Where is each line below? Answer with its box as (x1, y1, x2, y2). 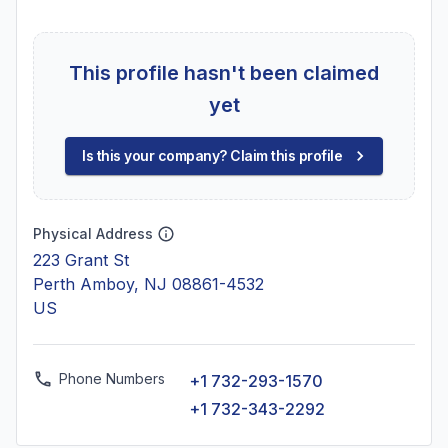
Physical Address (33, 225, 153, 242)
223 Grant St (33, 250, 129, 270)
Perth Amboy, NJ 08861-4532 (33, 274, 264, 294)
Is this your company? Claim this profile (82, 147, 342, 164)
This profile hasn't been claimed (69, 61, 379, 85)
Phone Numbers (59, 370, 165, 387)
